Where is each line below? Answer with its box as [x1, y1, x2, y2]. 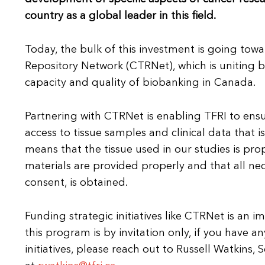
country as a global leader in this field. [25, 11, 216, 22]
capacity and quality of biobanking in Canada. [25, 77, 256, 89]
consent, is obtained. [25, 177, 128, 189]
